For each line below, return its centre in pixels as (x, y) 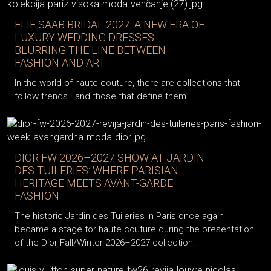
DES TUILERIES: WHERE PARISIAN (96, 171)
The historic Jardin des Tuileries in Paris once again (119, 216)
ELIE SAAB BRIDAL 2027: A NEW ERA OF (109, 25)
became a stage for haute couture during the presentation (134, 230)
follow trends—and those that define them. (102, 96)
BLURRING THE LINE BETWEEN (90, 50)
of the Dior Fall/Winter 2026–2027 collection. (105, 243)
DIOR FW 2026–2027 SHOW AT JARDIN (109, 158)
